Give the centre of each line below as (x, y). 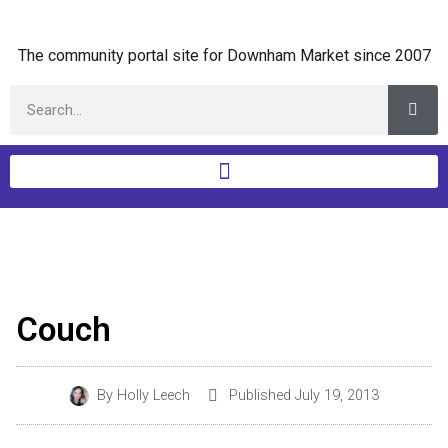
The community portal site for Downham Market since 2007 (224, 55)
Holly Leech (151, 395)
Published (260, 395)
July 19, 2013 (337, 395)
